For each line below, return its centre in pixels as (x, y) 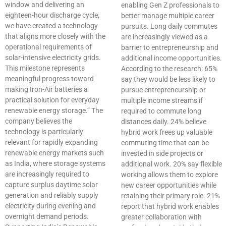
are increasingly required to (47, 174)
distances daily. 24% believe (164, 122)
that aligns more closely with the (55, 37)
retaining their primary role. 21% (171, 196)
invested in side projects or (162, 154)
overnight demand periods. (47, 217)
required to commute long (161, 111)
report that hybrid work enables (170, 207)
